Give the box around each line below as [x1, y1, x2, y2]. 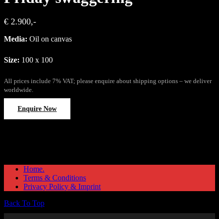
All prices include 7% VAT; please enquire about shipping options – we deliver [4, 78, 212, 85]
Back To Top [4, 199, 44, 208]
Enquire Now [18, 105, 57, 113]
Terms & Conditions [23, 174, 86, 182]
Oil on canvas [27, 35, 72, 44]
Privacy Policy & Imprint [23, 182, 101, 191]
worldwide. [4, 87, 33, 94]
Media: [4, 35, 27, 44]
